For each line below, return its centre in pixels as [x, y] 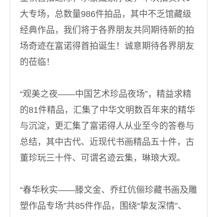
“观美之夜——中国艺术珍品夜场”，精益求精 [106, 94]
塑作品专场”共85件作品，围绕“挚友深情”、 [103, 206]
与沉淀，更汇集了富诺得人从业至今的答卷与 [107, 126]
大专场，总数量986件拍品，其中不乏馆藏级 [106, 14]
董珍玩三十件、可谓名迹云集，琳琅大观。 [103, 158]
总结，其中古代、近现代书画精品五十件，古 [107, 142]
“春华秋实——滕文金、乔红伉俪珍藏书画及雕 [108, 190]
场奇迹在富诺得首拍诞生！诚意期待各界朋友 [107, 46]
